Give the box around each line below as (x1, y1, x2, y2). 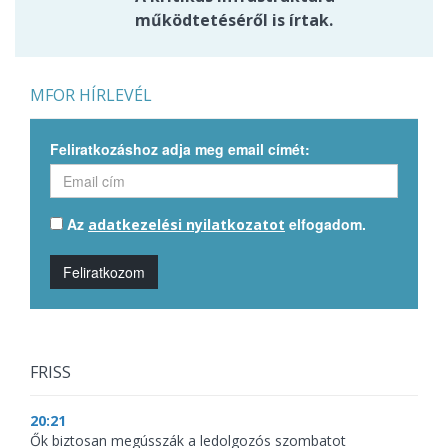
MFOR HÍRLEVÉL (30, 83, 152, 106)
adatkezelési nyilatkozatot (88, 214, 285, 234)
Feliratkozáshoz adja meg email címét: (50, 138, 310, 159)
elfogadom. (285, 213, 366, 234)
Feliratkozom (63, 261, 145, 282)
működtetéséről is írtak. (135, 8, 333, 31)
